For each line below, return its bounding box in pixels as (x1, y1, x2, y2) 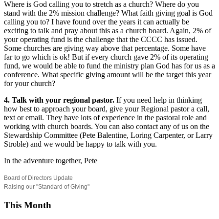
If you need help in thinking (116, 95, 202, 104)
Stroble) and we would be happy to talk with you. (4, 139, 157, 148)
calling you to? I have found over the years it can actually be (4, 17, 189, 26)
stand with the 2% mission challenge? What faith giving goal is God (4, 8, 213, 17)
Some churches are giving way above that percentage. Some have (4, 44, 206, 52)
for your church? (4, 79, 55, 88)
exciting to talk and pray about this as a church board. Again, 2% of (4, 26, 211, 35)
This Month (4, 199, 51, 210)
